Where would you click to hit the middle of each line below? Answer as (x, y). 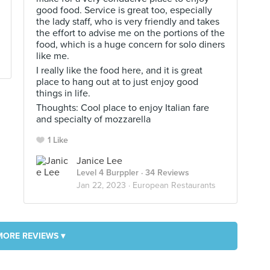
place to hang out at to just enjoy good (117, 82)
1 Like (58, 140)
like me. (53, 56)
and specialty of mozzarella (93, 119)
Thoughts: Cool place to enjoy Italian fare (123, 108)
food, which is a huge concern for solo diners (130, 45)
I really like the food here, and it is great (119, 71)
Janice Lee (99, 161)
